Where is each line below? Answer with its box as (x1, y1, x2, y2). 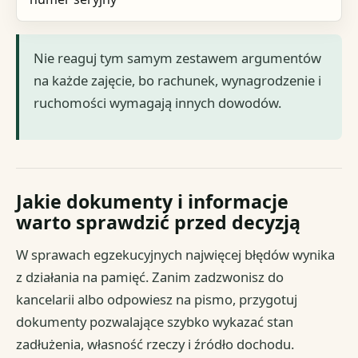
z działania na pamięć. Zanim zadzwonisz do (16, 267, 284, 286)
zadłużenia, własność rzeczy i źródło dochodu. (16, 334, 295, 353)
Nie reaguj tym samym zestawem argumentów (34, 48, 322, 67)
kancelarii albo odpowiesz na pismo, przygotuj (16, 289, 298, 308)
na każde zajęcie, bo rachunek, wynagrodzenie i (34, 70, 322, 89)
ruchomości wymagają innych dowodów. (34, 93, 282, 112)
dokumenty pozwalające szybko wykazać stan (16, 312, 294, 331)
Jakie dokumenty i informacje (16, 188, 289, 214)
